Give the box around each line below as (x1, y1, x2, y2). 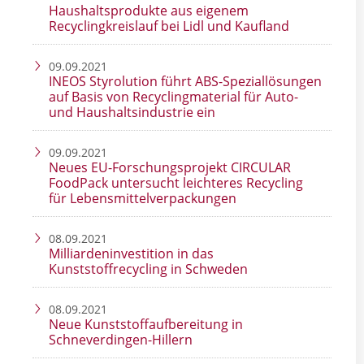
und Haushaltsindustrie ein (49, 103, 215, 122)
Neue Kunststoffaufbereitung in (49, 315, 243, 334)
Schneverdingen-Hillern (49, 331, 193, 349)
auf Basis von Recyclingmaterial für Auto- (49, 88, 298, 106)
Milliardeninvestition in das (49, 245, 214, 263)
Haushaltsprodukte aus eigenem (49, 2, 249, 20)
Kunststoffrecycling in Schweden (49, 260, 248, 279)
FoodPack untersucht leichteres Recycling (49, 174, 303, 193)
